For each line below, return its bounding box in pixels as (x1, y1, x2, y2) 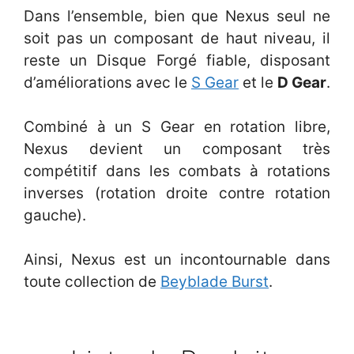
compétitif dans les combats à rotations (24, 162, 330, 181)
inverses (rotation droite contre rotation (24, 184, 330, 203)
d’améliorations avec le (24, 73, 191, 92)
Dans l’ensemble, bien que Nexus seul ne (24, 7, 330, 26)
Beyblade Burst (160, 273, 269, 292)
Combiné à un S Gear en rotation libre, (24, 118, 330, 137)
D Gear (277, 73, 326, 92)
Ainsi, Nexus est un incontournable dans (24, 250, 330, 269)
